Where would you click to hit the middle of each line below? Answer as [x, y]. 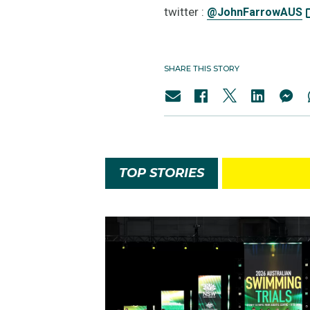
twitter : [185, 11]
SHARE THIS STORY [202, 68]
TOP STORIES [162, 173]
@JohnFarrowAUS [255, 12]
